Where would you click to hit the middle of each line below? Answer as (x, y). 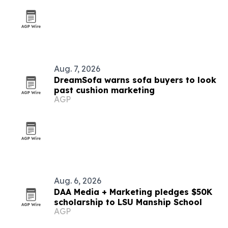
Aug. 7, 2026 (77, 69)
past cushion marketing (104, 90)
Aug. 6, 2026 (78, 181)
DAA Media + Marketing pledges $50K (133, 192)
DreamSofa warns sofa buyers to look (135, 80)
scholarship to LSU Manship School (128, 202)
